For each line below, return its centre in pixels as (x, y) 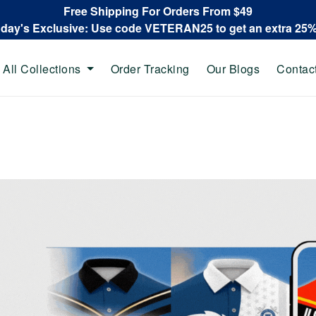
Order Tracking (150, 68)
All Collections (42, 68)
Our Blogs (233, 68)
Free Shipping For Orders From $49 (158, 11)
